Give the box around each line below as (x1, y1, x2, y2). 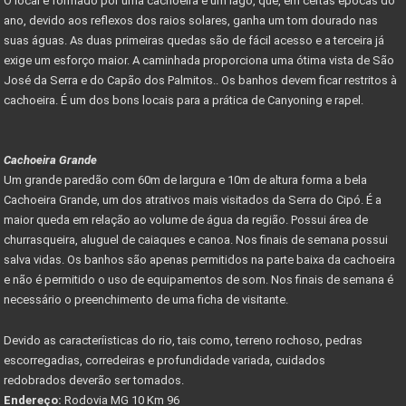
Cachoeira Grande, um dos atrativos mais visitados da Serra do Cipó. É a (4, 192, 382, 207)
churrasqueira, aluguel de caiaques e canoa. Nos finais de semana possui (4, 232, 388, 246)
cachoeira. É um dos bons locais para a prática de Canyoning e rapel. (4, 92, 369, 107)
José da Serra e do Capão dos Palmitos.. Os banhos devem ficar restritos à (4, 72, 397, 87)
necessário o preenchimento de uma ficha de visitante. (4, 292, 288, 306)
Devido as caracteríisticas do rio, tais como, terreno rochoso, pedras (4, 333, 362, 347)
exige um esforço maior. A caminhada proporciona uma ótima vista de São (4, 53, 394, 67)
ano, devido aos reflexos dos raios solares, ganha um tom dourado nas (4, 13, 378, 27)
